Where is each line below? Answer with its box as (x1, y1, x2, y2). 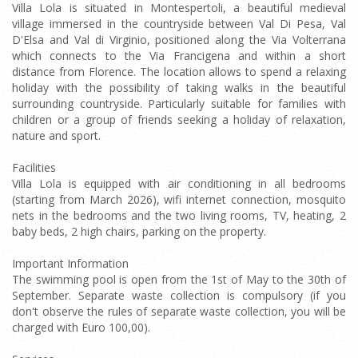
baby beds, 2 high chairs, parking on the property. (12, 224, 266, 239)
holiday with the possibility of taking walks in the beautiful (12, 80, 346, 95)
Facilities (12, 160, 56, 175)
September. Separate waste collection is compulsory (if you (12, 288, 346, 303)
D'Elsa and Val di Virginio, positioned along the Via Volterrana (12, 32, 346, 47)
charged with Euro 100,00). (12, 320, 150, 335)
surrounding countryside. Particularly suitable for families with (12, 96, 346, 111)
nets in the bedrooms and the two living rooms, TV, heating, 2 (12, 208, 346, 223)
